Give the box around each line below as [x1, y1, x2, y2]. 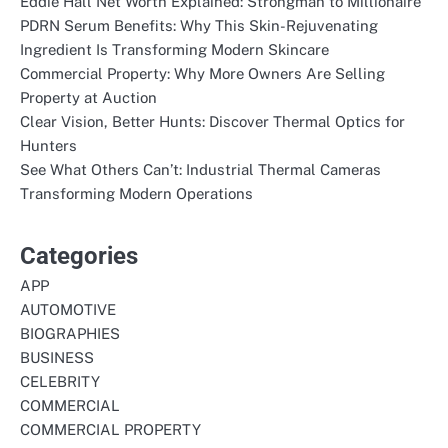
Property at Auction [20, 88, 157, 106]
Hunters [20, 136, 77, 154]
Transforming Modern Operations [20, 184, 253, 202]
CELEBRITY [20, 372, 100, 390]
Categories [20, 241, 138, 270]
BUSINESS [20, 348, 94, 366]
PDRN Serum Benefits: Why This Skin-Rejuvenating [20, 16, 378, 34]
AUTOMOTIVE [20, 300, 116, 318]
